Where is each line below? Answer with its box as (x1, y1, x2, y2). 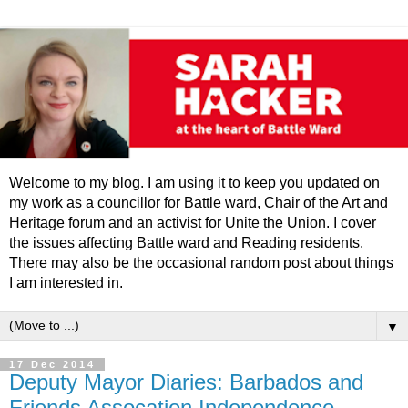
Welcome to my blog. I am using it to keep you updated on (9, 175, 380, 191)
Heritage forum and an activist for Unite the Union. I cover (9, 215, 376, 231)
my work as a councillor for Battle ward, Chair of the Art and (9, 195, 388, 211)
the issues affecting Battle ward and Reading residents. (9, 235, 363, 251)
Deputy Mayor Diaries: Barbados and (9, 370, 363, 395)
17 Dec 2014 (9, 359, 96, 371)
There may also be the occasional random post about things (9, 255, 393, 271)
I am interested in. (9, 275, 123, 291)
